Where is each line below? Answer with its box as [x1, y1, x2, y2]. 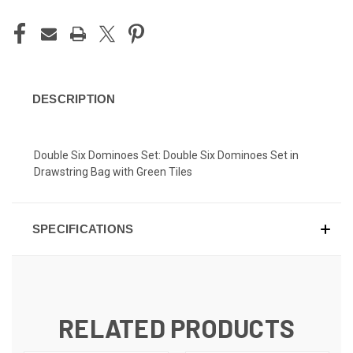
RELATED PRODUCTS [58, 312, 295, 343]
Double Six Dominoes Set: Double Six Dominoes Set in [34, 148, 299, 162]
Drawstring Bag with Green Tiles [34, 165, 192, 178]
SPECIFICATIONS [32, 221, 134, 236]
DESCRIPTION [32, 91, 116, 106]
